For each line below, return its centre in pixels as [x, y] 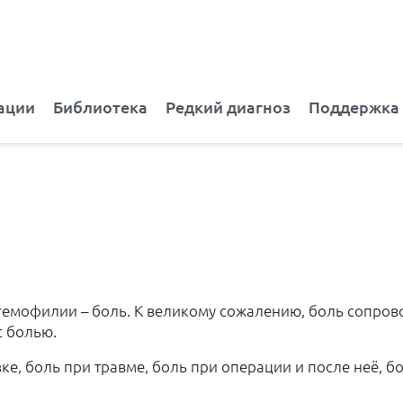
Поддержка [354, 108]
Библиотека [100, 108]
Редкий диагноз [228, 108]
